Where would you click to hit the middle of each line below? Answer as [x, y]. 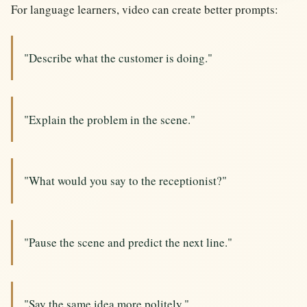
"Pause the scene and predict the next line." [128, 243]
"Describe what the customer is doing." [118, 58]
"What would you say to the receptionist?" [125, 181]
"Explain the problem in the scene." [110, 119]
